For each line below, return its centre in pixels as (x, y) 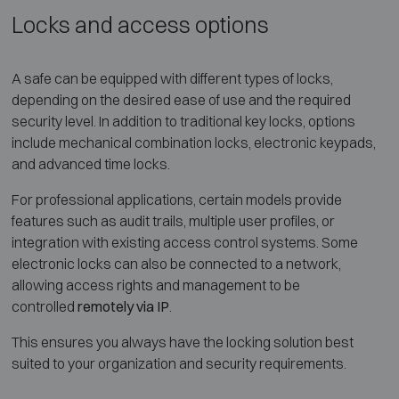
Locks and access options (140, 25)
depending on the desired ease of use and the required (181, 100)
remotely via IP (123, 307)
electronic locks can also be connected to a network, (176, 264)
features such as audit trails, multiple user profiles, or (173, 221)
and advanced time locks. (90, 164)
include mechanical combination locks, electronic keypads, (193, 143)
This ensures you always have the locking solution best (182, 342)
